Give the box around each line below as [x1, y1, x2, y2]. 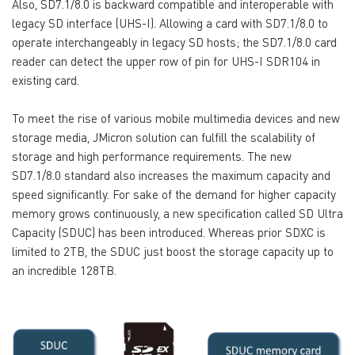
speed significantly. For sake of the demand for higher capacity [12, 185, 336, 202]
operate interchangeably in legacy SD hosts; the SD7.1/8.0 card [12, 33, 337, 50]
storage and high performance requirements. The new [12, 147, 292, 164]
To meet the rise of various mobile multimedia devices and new [12, 109, 340, 126]
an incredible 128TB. [12, 261, 120, 278]
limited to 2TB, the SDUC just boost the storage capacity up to [12, 242, 334, 259]
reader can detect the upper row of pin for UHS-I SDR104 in [12, 52, 320, 69]
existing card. [12, 71, 79, 88]
